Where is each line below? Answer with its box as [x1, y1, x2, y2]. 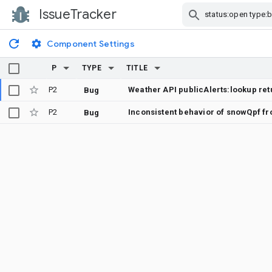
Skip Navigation [149, 19, 216, 31]
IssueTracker [39, 6, 117, 22]
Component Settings [47, 38, 135, 49]
